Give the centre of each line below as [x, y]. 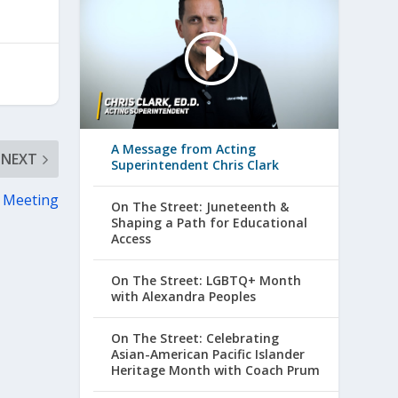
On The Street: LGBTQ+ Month [207, 281]
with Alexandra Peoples [184, 297]
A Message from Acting [184, 149]
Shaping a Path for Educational [210, 223]
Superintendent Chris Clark [195, 165]
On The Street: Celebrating [195, 338]
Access [131, 239]
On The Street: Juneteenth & [200, 207]
